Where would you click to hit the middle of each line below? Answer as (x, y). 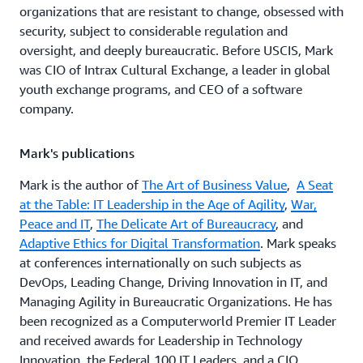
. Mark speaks (298, 243)
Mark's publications (77, 153)
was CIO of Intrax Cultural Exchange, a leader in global (175, 70)
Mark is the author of (81, 185)
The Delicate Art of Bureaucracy (186, 224)
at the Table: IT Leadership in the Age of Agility (152, 204)
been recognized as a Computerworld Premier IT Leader (178, 321)
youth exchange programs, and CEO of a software (161, 89)
